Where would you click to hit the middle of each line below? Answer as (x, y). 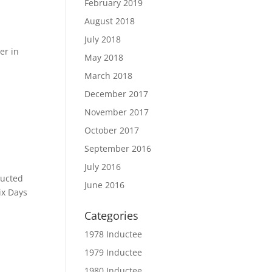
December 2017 (117, 94)
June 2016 (105, 185)
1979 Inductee (114, 252)
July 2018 (103, 39)
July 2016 (103, 167)
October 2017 (112, 130)
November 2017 (117, 112)
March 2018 (109, 76)
